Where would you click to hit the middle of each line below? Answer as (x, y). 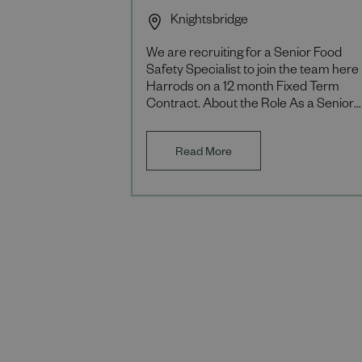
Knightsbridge (209, 22)
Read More (204, 154)
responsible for (189, 140)
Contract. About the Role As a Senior (250, 106)
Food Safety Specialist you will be (238, 123)
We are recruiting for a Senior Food (244, 55)
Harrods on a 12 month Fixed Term (243, 89)
